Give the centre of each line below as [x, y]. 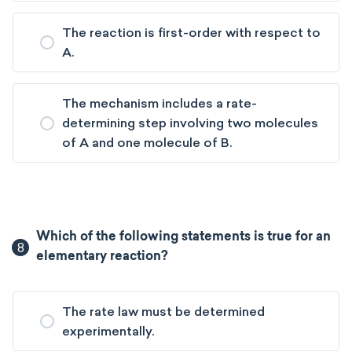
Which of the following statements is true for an [184, 237]
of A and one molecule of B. [147, 143]
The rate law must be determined [163, 312]
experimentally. [108, 331]
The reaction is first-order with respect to [191, 33]
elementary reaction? [103, 257]
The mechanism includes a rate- [159, 103]
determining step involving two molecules [190, 123]
